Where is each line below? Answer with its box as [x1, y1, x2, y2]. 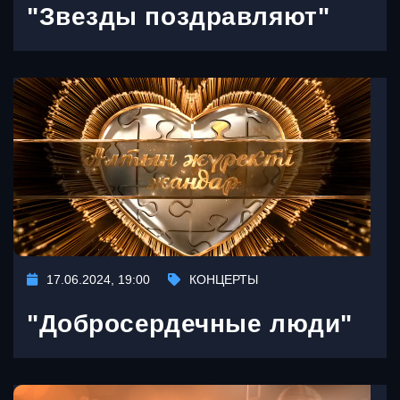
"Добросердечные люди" [27, 309, 353, 337]
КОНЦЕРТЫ [189, 271, 258, 287]
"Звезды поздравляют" [27, 2, 330, 30]
